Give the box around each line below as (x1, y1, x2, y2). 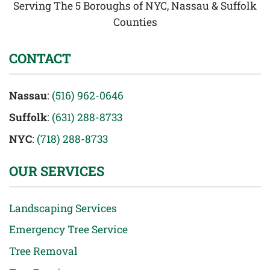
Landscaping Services (9, 201, 117, 215)
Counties (113, 15, 157, 30)
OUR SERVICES (9, 162, 104, 180)
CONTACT (9, 49, 71, 67)
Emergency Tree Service (9, 222, 128, 237)
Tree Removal (9, 243, 78, 258)
